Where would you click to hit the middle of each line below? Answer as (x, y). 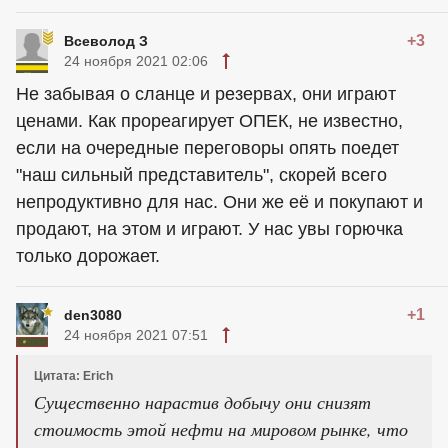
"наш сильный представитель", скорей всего (201, 175)
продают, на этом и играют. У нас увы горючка (209, 229)
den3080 (93, 315)
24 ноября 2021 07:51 (136, 335)
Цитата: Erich (73, 376)
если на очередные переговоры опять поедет (207, 148)
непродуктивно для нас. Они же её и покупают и (219, 202)
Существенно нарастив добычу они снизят (202, 402)
